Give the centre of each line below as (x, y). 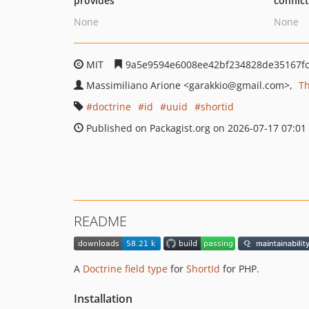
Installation (103, 299)
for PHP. (240, 269)
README (100, 221)
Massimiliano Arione (135, 85)
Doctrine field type (125, 269)
